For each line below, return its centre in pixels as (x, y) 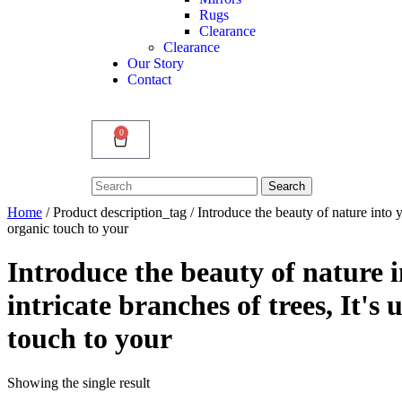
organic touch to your (68, 228)
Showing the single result (79, 382)
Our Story (156, 63)
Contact (149, 79)
